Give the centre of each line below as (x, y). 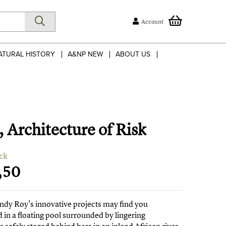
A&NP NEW (85, 54)
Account (152, 21)
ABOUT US (133, 54)
